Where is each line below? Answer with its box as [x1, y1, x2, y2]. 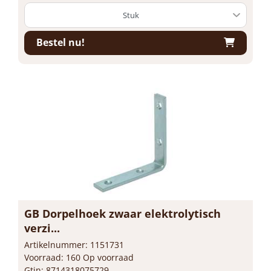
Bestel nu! [36, 36, 85, 49]
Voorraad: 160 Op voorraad [24, 251, 134, 263]
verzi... [24, 220, 60, 235]
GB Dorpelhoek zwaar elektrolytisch [24, 206, 221, 221]
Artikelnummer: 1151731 [24, 238, 124, 250]
